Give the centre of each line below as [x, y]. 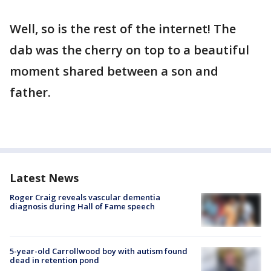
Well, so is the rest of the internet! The [123, 29]
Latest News [44, 178]
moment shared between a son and [114, 71]
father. [32, 93]
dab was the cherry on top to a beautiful [129, 50]
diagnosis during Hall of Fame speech [82, 207]
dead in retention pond [54, 260]
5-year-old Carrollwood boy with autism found [99, 251]
